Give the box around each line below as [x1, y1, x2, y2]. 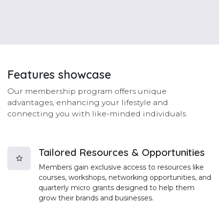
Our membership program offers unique [7, 87, 167, 96]
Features [7, 67, 58, 82]
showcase [58, 67, 111, 82]
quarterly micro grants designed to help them [39, 183, 195, 193]
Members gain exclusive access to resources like [39, 163, 204, 172]
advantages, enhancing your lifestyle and [7, 98, 168, 108]
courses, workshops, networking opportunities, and [39, 173, 211, 182]
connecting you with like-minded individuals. [7, 109, 187, 119]
